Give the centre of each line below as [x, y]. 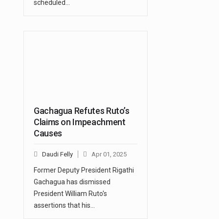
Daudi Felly [57, 154]
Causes [48, 133]
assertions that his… [64, 206]
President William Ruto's [70, 194]
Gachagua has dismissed [72, 182]
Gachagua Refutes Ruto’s [82, 111]
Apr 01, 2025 [109, 154]
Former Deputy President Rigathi [84, 170]
